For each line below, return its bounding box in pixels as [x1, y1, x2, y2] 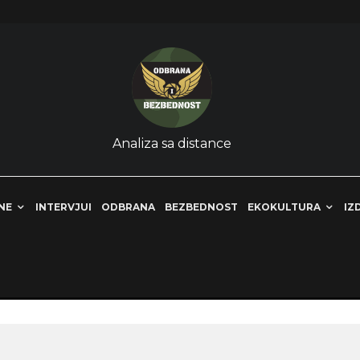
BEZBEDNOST [165, 201, 238, 213]
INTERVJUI [35, 201, 92, 213]
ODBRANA [101, 201, 155, 213]
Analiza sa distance [112, 136, 231, 151]
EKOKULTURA [247, 201, 321, 213]
